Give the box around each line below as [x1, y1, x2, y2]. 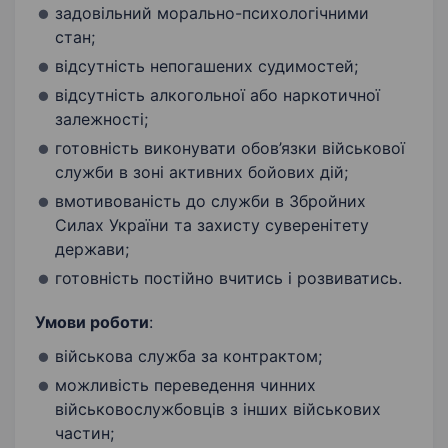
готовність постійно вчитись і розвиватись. [55, 268, 402, 289]
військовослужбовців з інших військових [55, 399, 381, 420]
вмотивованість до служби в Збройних [55, 191, 366, 212]
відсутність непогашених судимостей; [55, 56, 358, 77]
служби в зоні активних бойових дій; [55, 162, 348, 183]
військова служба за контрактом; [55, 346, 322, 367]
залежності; [55, 109, 148, 130]
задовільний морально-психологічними [55, 3, 369, 24]
